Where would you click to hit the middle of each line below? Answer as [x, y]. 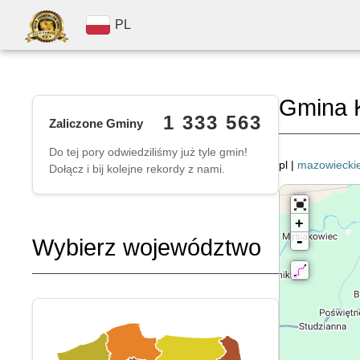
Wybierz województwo [147, 247]
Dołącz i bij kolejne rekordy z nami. [137, 169]
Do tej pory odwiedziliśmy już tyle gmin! [148, 152]
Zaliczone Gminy [96, 123]
